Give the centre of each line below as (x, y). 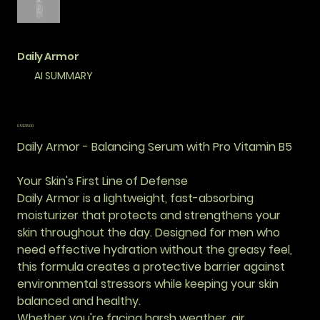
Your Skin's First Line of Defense (102, 181)
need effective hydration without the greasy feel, (155, 250)
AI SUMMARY (64, 76)
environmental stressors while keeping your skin (148, 284)
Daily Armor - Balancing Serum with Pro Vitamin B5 (155, 147)
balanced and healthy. (79, 301)
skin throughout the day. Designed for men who (149, 233)
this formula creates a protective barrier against (151, 267)
